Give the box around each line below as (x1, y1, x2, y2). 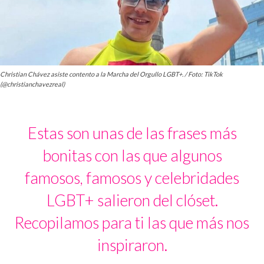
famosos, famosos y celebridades (25, 168, 239, 188)
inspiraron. (97, 235, 167, 255)
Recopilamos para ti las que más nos (15, 213, 249, 233)
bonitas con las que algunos (42, 146, 222, 166)
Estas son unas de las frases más (27, 123, 237, 143)
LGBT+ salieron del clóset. (46, 190, 218, 210)
